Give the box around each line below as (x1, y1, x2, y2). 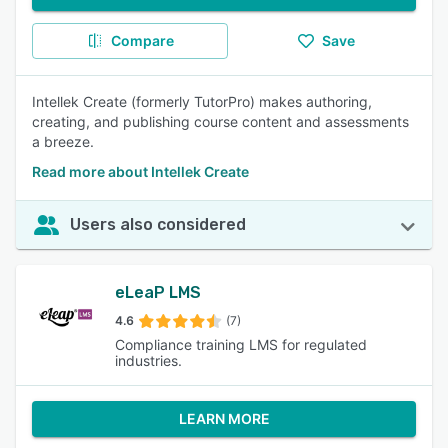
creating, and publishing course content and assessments (32, 113, 409, 130)
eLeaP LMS (115, 283, 202, 302)
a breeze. (32, 133, 94, 150)
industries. (115, 352, 183, 369)
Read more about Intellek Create (32, 163, 249, 180)
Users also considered (70, 215, 246, 234)
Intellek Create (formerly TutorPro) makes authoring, (32, 93, 372, 110)
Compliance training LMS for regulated (115, 336, 368, 353)
